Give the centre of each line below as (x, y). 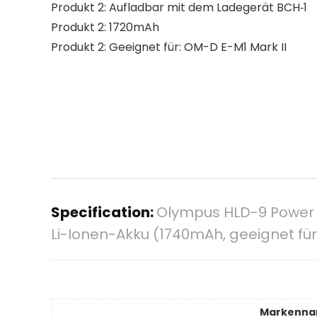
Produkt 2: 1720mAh (105, 28)
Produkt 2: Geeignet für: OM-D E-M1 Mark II (169, 47)
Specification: (104, 213)
